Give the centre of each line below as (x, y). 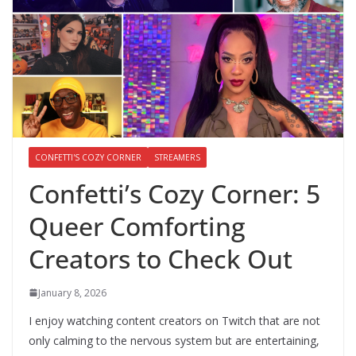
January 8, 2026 (72, 292)
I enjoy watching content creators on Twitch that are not (174, 320)
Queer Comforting (137, 226)
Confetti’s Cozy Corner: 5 (174, 193)
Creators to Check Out (161, 258)
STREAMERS (177, 157)
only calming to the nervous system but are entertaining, (174, 340)
